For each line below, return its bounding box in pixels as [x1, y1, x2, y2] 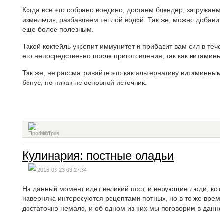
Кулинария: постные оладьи [22, 149, 174, 162]
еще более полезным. [22, 26, 94, 33]
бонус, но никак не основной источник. [22, 79, 147, 86]
